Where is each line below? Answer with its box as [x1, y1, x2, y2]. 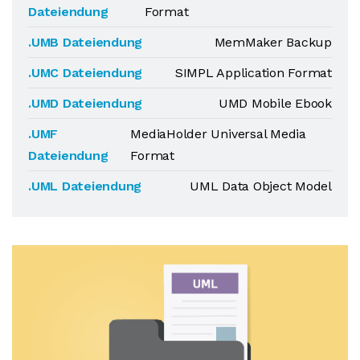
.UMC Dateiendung [28, 65, 143, 80]
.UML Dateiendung [28, 178, 142, 194]
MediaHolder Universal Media [130, 126, 306, 141]
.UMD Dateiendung [28, 96, 143, 111]
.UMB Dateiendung [28, 35, 143, 50]
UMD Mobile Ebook [218, 96, 332, 111]
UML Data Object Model [190, 178, 332, 194]
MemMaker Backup [214, 35, 332, 50]
